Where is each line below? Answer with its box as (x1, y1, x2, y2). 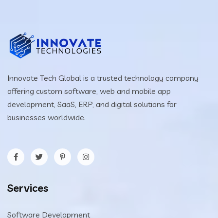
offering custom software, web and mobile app (7, 86, 171, 96)
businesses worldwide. (7, 112, 86, 122)
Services (7, 181, 48, 195)
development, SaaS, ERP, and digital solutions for (7, 99, 177, 109)
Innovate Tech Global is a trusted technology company (7, 73, 199, 83)
